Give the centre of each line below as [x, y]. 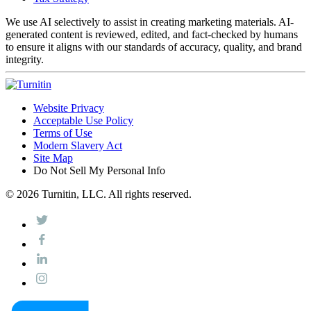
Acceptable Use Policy [83, 120]
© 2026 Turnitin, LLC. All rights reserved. [99, 194]
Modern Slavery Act [78, 145]
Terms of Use [63, 133]
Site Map [53, 158]
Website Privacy [69, 108]
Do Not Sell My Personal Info [99, 170]
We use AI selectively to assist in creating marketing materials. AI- [150, 22]
